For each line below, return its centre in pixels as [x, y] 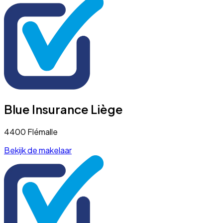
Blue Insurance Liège [63, 109]
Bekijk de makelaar [38, 150]
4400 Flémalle [31, 131]
